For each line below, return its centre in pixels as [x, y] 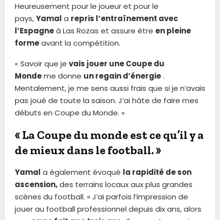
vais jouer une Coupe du [117, 63]
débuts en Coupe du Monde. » [70, 112]
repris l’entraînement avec [124, 18]
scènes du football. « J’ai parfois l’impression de [101, 196]
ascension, [36, 184]
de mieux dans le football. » [88, 150]
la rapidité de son [157, 172]
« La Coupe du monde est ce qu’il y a [109, 135]
